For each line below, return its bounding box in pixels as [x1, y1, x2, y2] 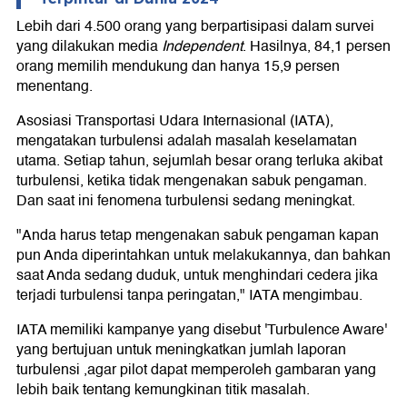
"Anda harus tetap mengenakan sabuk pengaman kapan [16, 223, 379, 247]
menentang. [16, 74, 93, 98]
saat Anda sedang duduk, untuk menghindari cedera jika [16, 263, 378, 287]
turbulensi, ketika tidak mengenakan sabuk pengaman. [16, 168, 367, 193]
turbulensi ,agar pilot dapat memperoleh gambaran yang [16, 357, 376, 382]
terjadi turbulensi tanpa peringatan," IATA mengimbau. [16, 283, 362, 307]
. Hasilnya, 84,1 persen [243, 34, 391, 58]
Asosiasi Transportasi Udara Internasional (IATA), [16, 108, 333, 133]
